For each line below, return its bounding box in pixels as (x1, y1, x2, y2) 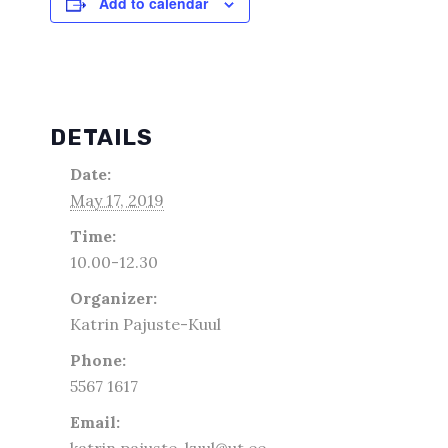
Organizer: (70, 287, 157, 308)
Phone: (70, 349, 126, 370)
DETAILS (50, 123, 153, 151)
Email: (70, 411, 120, 432)
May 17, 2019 (70, 189, 164, 210)
